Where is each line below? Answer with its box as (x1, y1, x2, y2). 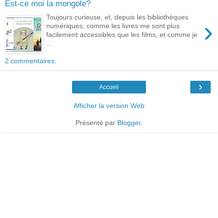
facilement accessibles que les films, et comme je (46, 31, 198, 39)
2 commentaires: (5, 56, 56, 65)
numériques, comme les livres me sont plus (46, 22, 180, 30)
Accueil (99, 83, 119, 91)
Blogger (117, 118, 141, 127)
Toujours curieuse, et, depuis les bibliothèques (46, 13, 189, 21)
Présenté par (75, 118, 117, 127)
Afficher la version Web (73, 101, 145, 109)
